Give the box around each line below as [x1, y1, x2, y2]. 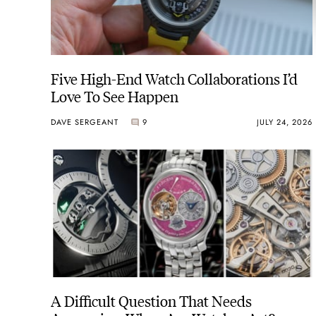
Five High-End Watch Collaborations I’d [51, 68, 298, 89]
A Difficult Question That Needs [51, 289, 252, 310]
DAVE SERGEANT [51, 116, 119, 128]
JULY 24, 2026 [256, 116, 312, 128]
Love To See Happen [51, 85, 178, 107]
